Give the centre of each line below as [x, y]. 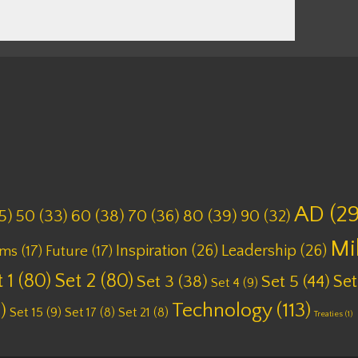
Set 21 [134, 312]
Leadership [259, 251]
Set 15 [26, 312]
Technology [222, 310]
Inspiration [152, 251]
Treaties [328, 314]
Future [67, 251]
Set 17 [81, 312]
